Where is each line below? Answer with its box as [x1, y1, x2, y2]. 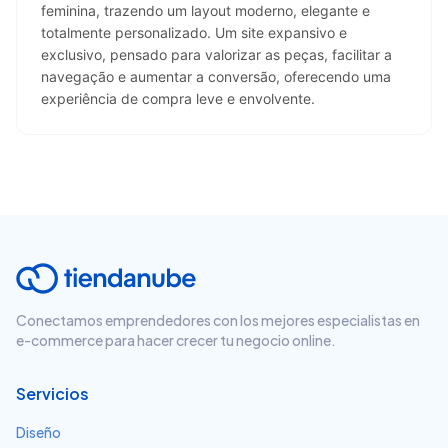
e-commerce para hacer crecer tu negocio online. [16, 331, 336, 349]
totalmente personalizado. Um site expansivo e [41, 24, 347, 41]
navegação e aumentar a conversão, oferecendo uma [41, 68, 391, 85]
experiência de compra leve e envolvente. [41, 90, 315, 107]
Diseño [16, 423, 61, 441]
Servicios [16, 383, 89, 404]
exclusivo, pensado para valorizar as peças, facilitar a [41, 46, 392, 63]
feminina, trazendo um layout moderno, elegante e [41, 2, 370, 19]
